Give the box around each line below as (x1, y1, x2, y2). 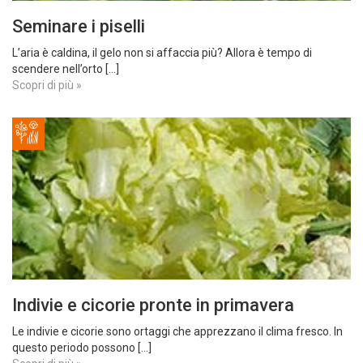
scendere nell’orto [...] (12, 62, 119, 75)
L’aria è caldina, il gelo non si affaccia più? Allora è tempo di (12, 46, 312, 59)
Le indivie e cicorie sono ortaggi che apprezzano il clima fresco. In (12, 325, 343, 338)
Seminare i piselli (12, 16, 145, 36)
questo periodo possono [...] (12, 341, 152, 354)
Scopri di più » (12, 79, 82, 92)
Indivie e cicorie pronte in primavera (12, 295, 294, 315)
